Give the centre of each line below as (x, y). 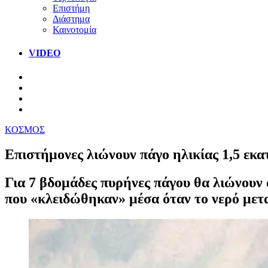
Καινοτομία (74, 29)
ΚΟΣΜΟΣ (25, 129)
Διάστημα (71, 19)
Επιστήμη (71, 8)
